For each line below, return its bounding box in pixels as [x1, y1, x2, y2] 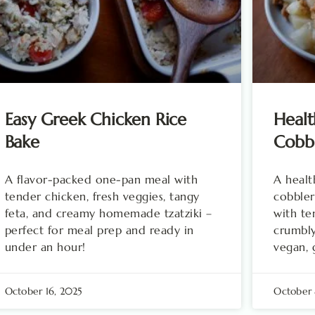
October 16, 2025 [4, 284, 83, 297]
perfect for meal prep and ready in [4, 222, 194, 237]
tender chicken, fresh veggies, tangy [4, 188, 200, 203]
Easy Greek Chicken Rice [4, 108, 187, 130]
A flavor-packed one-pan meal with [4, 172, 198, 186]
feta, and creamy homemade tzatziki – [4, 205, 212, 220]
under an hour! [4, 239, 86, 254]
